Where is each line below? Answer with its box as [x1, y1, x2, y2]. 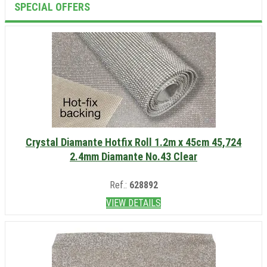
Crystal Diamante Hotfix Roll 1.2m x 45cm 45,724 [26, 135, 241, 148]
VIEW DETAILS [106, 197, 161, 209]
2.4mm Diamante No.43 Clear [70, 150, 197, 163]
